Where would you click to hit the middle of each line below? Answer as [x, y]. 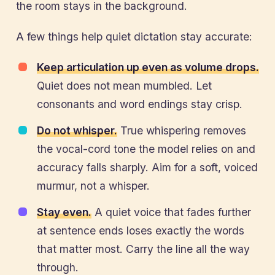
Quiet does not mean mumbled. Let [124, 86]
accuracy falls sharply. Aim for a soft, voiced [147, 167]
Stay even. [64, 212]
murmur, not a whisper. [93, 186]
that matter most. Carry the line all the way [143, 249]
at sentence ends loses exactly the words [141, 230]
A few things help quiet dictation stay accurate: [134, 37]
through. [58, 267]
